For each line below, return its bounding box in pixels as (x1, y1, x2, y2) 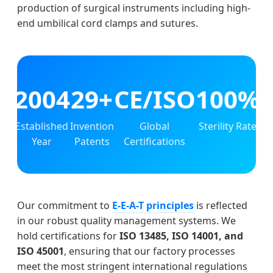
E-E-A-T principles (112, 199, 194, 213)
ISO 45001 (17, 244, 64, 258)
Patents (74, 135, 110, 149)
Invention (69, 119, 114, 133)
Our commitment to (17, 199, 112, 213)
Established (15, 119, 68, 133)
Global (140, 119, 169, 133)
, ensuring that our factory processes (64, 244, 235, 258)
